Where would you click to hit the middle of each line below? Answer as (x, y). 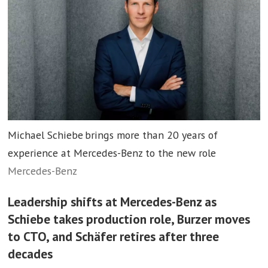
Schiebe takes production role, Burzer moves (129, 219)
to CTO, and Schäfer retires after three (114, 237)
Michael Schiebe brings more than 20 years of (113, 135)
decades (31, 254)
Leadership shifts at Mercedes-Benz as (112, 202)
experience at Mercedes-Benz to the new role (112, 153)
